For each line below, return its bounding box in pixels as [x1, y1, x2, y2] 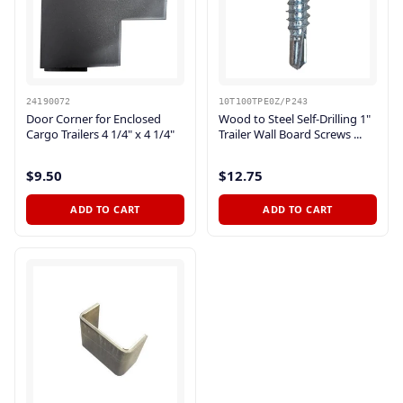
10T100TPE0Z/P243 [219, 95, 309, 106]
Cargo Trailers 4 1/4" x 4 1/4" [26, 125, 175, 142]
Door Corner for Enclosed [26, 110, 161, 127]
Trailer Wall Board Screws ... [219, 125, 362, 142]
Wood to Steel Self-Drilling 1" [219, 110, 371, 127]
